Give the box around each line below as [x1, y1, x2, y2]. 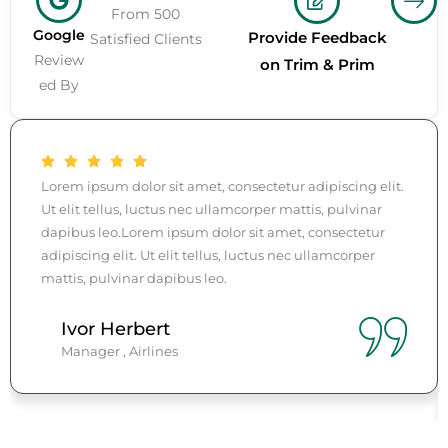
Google [33, 26, 86, 45]
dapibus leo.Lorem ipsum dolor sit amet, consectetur [41, 224, 385, 241]
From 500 [111, 5, 181, 24]
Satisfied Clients [89, 30, 202, 49]
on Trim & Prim [259, 55, 375, 75]
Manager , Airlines [61, 343, 178, 360]
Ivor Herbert [61, 318, 170, 341]
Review [34, 51, 85, 70]
